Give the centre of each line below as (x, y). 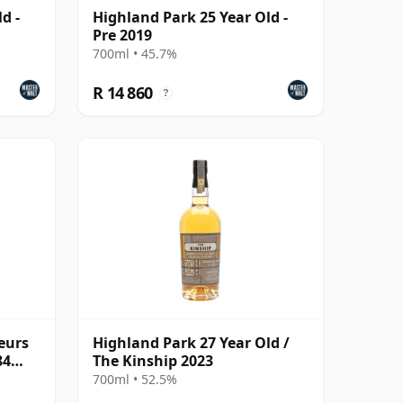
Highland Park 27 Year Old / (191, 342)
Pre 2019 (122, 35)
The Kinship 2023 (153, 360)
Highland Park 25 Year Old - (190, 17)
